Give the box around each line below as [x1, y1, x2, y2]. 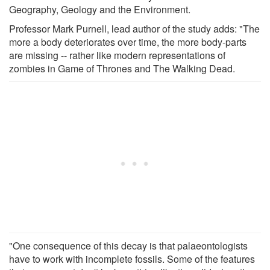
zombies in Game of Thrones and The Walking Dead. [9, 61, 235, 75]
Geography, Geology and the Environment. [9, 2, 190, 16]
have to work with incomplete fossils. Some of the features [9, 251, 255, 266]
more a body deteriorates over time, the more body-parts [9, 34, 246, 49]
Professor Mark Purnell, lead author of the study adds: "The [9, 21, 260, 36]
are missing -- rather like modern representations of [9, 48, 225, 62]
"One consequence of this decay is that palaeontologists [9, 238, 248, 253]
